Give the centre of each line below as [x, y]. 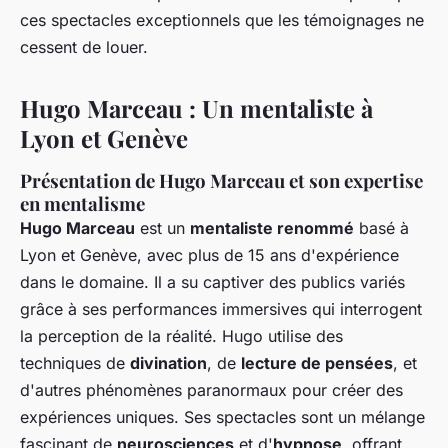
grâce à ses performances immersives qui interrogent [221, 309]
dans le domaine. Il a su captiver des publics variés [212, 282]
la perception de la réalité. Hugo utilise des [181, 336]
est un [162, 228]
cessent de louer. [84, 47]
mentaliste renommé [272, 228]
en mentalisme [82, 204]
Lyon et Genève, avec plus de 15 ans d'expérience [209, 255]
